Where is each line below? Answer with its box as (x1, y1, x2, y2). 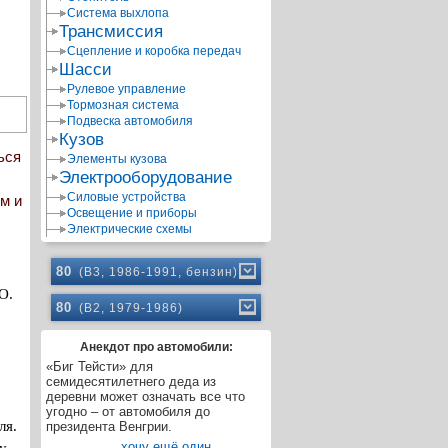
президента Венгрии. (46, 419, 172, 434)
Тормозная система (67, 98, 179, 112)
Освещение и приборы (67, 206, 197, 220)
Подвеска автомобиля (67, 114, 193, 128)
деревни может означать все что (46, 389, 245, 404)
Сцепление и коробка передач (67, 44, 241, 58)
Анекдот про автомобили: (79, 340, 233, 354)
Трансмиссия (59, 22, 163, 41)
